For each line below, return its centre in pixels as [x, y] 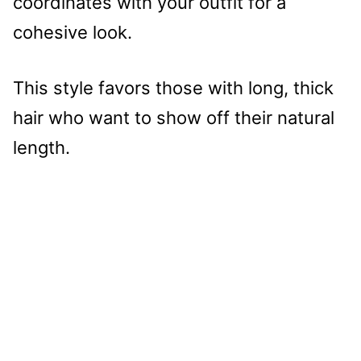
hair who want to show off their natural [174, 117]
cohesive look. [73, 32]
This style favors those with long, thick [173, 87]
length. [41, 147]
